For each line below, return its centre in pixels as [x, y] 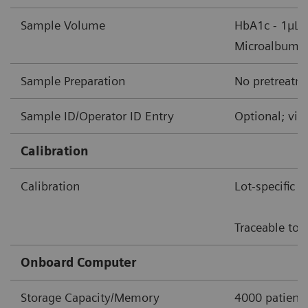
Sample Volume [63, 25]
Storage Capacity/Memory [90, 297]
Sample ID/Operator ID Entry [97, 115]
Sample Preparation [73, 80]
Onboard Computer [78, 262]
